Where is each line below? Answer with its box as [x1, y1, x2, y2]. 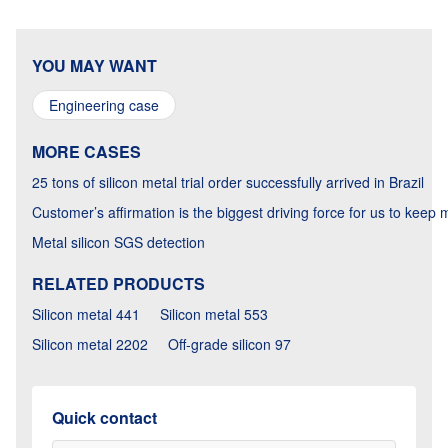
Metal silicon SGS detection [32, 232, 205, 252]
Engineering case [49, 95, 159, 115]
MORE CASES [32, 140, 141, 163]
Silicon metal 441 [32, 304, 140, 324]
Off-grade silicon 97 [168, 334, 291, 354]
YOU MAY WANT [32, 54, 157, 77]
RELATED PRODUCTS [32, 272, 205, 295]
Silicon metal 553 [160, 304, 268, 324]
